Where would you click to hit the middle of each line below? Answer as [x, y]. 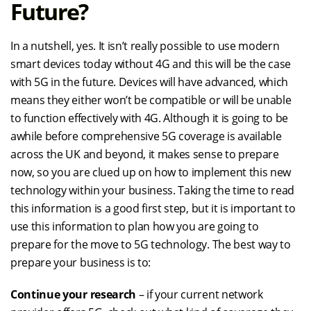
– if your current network [199, 294]
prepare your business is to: [81, 262]
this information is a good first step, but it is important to [153, 208]
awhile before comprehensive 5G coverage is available [146, 136]
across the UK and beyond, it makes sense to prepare [145, 154]
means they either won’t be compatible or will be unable [151, 100]
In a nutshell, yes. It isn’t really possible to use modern [145, 46]
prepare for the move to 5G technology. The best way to [151, 244]
